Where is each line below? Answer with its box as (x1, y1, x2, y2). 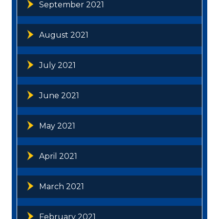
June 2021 (39, 90, 79, 100)
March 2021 (39, 181, 84, 191)
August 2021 (39, 30, 88, 40)
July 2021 (39, 60, 76, 70)
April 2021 (39, 151, 77, 161)
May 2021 (39, 121, 75, 131)
